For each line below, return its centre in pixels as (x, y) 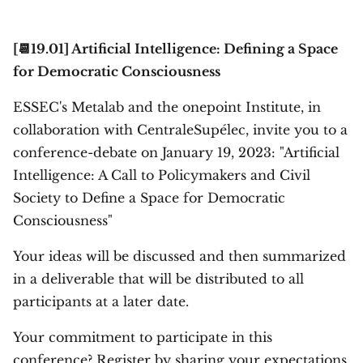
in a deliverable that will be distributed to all (158, 279)
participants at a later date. (101, 301)
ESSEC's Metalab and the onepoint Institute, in (167, 107)
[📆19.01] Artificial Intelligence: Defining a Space (175, 49)
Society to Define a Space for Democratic (149, 198)
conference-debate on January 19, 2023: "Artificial (176, 152)
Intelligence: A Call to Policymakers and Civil (162, 175)
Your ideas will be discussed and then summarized (179, 256)
